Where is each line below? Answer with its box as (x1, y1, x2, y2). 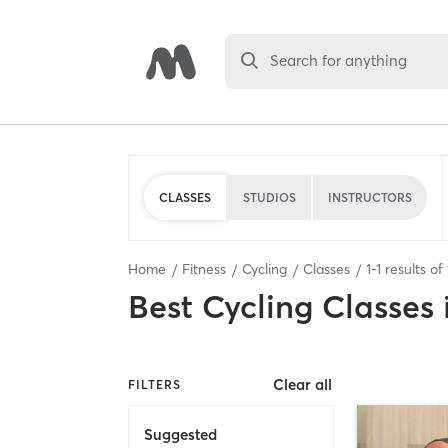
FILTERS (128, 376, 181, 392)
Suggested (144, 424, 217, 444)
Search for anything (270, 51, 408, 71)
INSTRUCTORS (328, 189, 412, 205)
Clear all (273, 375, 333, 395)
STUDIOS (243, 189, 296, 205)
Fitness (182, 260, 226, 278)
